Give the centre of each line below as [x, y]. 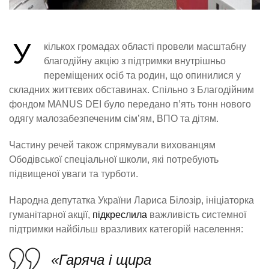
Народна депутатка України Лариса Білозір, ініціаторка [131, 200]
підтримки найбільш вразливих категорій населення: [126, 229]
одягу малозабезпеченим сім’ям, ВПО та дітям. [114, 118]
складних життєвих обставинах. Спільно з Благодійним [131, 89]
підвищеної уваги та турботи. [74, 174]
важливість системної [197, 214]
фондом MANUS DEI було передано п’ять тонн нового [130, 104]
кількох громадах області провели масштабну [145, 46]
